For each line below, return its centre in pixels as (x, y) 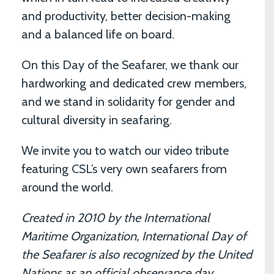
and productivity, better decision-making (126, 16)
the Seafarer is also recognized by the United (137, 254)
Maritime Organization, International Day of (134, 236)
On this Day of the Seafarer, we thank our (130, 65)
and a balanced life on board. (98, 34)
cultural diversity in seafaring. (97, 120)
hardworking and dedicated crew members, (134, 83)
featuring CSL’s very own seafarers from (124, 169)
